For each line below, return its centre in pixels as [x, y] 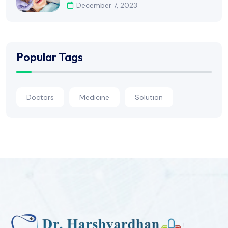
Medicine [94, 97]
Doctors [40, 97]
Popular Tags [50, 57]
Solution [149, 97]
